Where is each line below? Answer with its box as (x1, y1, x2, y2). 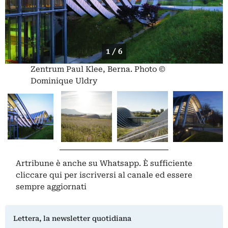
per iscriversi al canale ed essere (62, 170, 193, 180)
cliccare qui (16, 170, 63, 180)
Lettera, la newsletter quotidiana (13, 214, 131, 222)
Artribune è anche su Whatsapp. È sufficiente (16, 158, 193, 168)
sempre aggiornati (16, 182, 87, 191)
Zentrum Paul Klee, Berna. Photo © (31, 64, 165, 74)
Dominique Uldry (31, 76, 97, 85)
